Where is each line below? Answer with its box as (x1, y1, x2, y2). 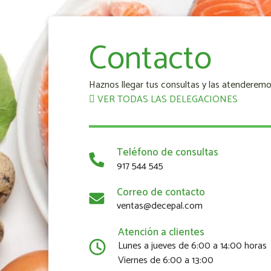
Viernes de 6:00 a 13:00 (118, 252, 214, 269)
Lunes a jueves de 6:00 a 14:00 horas (118, 237, 267, 254)
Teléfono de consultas (117, 143, 218, 161)
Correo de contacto (117, 183, 205, 201)
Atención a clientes (118, 223, 204, 241)
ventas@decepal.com (117, 197, 203, 214)
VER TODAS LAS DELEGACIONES (95, 91, 238, 108)
